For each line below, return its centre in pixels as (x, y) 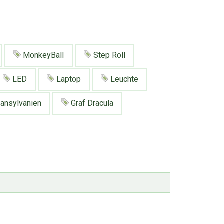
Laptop (68, 79)
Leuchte (123, 79)
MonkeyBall (42, 55)
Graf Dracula (91, 103)
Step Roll (108, 55)
